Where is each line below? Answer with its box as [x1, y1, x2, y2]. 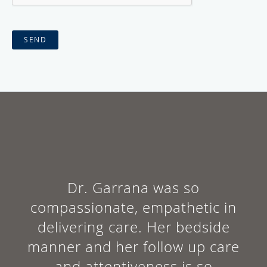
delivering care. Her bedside [37, 217, 230, 237]
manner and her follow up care [27, 237, 240, 256]
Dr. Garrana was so [67, 178, 200, 197]
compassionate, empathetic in [30, 197, 237, 217]
